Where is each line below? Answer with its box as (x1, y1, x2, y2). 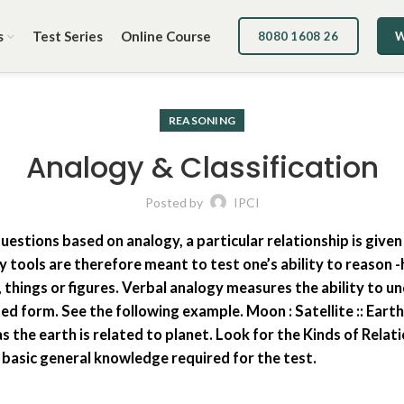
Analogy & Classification (25, 147, 379, 188)
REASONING (168, 114, 236, 127)
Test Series (32, 28, 103, 44)
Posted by (144, 195, 206, 210)
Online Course (121, 28, 211, 44)
